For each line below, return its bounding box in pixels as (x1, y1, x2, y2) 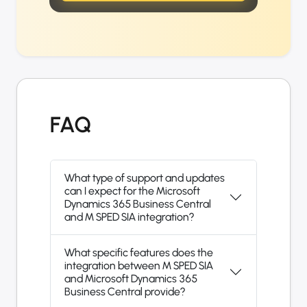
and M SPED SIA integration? (64, 210, 194, 224)
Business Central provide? (64, 285, 185, 299)
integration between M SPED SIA (64, 259, 213, 273)
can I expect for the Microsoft (64, 184, 200, 198)
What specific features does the (64, 246, 213, 260)
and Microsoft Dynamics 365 (64, 272, 197, 286)
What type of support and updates (64, 171, 225, 185)
